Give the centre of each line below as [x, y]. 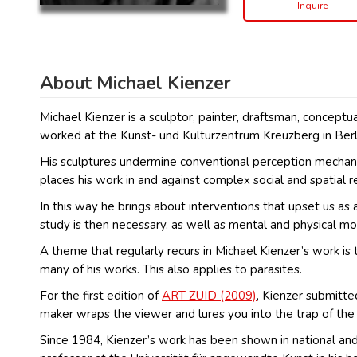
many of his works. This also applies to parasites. [171, 269]
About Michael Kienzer [135, 83]
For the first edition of [101, 295]
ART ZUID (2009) [209, 295]
